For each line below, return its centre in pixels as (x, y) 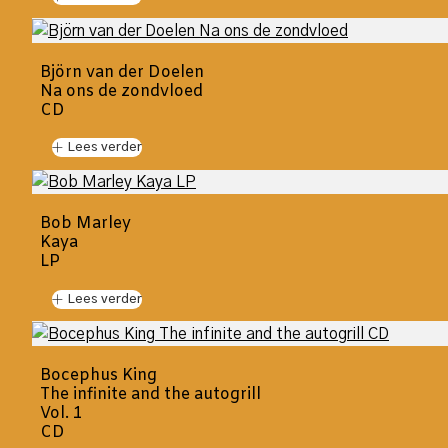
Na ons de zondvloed (121, 91)
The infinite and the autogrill (150, 395)
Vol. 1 (61, 414)
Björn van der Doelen (122, 72)
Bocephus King (98, 376)
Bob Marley (85, 224)
